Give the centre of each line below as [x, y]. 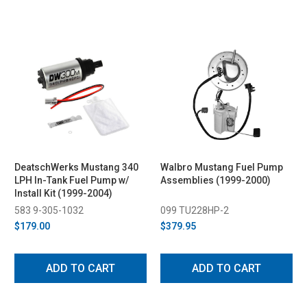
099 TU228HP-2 [195, 210]
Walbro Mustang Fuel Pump [222, 167]
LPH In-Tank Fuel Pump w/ [72, 180]
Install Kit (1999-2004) [63, 193]
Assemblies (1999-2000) [216, 180]
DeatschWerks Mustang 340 [76, 167]
